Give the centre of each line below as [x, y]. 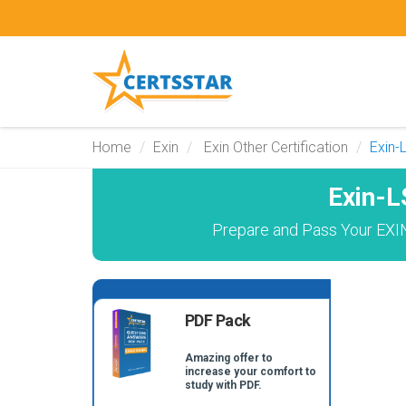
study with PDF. [223, 385]
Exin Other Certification [274, 147]
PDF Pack [217, 320]
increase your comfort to [250, 372]
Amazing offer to [228, 358]
